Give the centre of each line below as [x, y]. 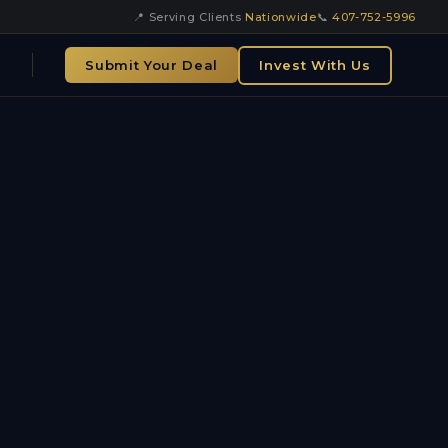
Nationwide [281, 16]
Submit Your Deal [151, 65]
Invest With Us [315, 65]
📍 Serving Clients [189, 16]
